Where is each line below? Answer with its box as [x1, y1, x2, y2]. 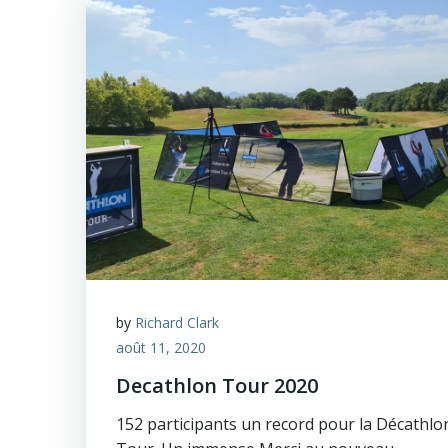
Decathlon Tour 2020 [116, 372, 318, 399]
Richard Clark [135, 313, 219, 332]
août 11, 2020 [116, 338, 206, 357]
